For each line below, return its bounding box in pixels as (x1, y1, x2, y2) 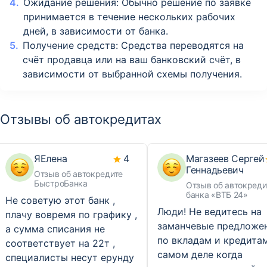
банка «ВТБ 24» (186, 190, 248, 200)
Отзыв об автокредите (34, 169, 123, 179)
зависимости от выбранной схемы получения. (23, 68, 242, 80)
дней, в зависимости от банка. (23, 25, 168, 37)
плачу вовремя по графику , (5, 209, 137, 221)
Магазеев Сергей (186, 153, 265, 164)
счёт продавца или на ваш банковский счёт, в (23, 54, 241, 66)
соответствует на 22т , (5, 237, 115, 250)
